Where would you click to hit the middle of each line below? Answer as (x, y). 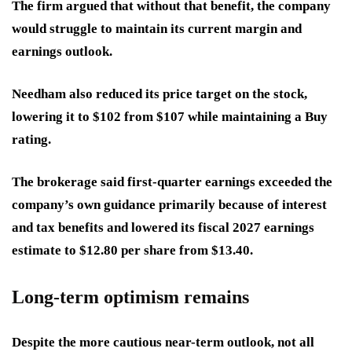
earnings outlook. (62, 52)
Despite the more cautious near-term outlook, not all (163, 343)
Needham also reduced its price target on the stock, (159, 94)
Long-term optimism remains (130, 297)
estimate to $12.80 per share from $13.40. (132, 251)
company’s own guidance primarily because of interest (169, 205)
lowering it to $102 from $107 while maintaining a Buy (170, 117)
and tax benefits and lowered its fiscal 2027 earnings (163, 228)
